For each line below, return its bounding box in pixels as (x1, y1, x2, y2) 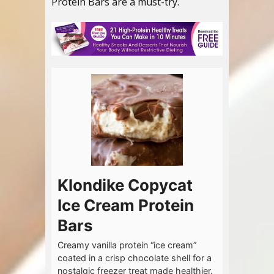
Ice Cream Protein (57, 196, 194, 215)
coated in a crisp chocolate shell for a (57, 253, 212, 264)
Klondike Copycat (57, 176, 193, 195)
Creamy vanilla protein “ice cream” (57, 240, 196, 251)
